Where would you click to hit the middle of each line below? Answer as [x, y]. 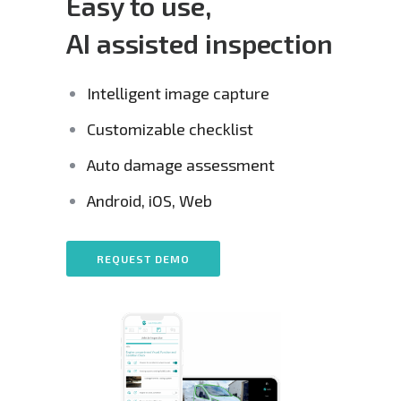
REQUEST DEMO [143, 259]
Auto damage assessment [181, 165]
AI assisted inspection [200, 43]
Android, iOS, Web [150, 201]
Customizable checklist [171, 129]
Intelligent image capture [179, 94]
